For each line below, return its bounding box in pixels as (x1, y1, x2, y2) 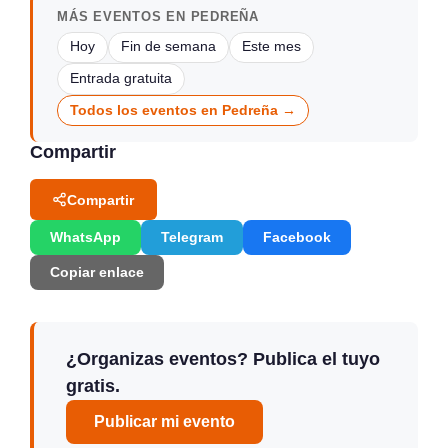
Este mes (242, 39, 301, 55)
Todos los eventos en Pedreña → (70, 102, 296, 118)
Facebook (263, 229, 331, 246)
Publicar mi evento (94, 413, 235, 431)
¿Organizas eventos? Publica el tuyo (66, 349, 380, 370)
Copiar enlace (50, 264, 144, 281)
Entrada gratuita (70, 70, 172, 86)
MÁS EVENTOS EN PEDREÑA (57, 8, 259, 24)
